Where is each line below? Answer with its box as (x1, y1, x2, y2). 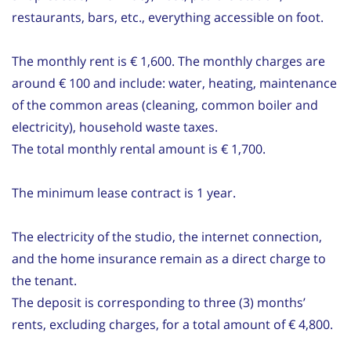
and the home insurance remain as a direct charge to (12, 249, 326, 267)
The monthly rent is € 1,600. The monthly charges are (12, 52, 325, 70)
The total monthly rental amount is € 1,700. (12, 139, 266, 157)
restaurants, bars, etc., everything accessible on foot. (12, 8, 324, 26)
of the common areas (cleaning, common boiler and (12, 96, 318, 114)
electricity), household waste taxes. (12, 118, 218, 136)
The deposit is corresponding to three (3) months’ (12, 293, 306, 311)
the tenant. (12, 271, 77, 289)
